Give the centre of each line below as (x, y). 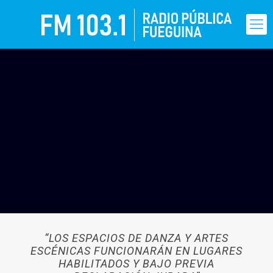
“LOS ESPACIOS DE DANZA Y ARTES (136, 238)
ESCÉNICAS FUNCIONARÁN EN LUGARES (136, 251)
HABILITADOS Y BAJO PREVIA (136, 264)
